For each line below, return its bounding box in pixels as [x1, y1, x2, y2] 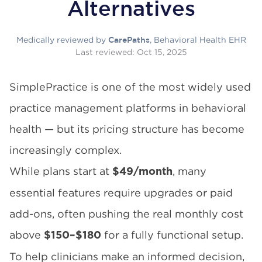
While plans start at [9, 166, 112, 177]
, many [173, 166, 206, 177]
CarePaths [108, 37, 150, 44]
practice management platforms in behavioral [9, 102, 246, 113]
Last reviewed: [75, 47, 137, 56]
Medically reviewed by [16, 35, 108, 44]
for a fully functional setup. [101, 229, 243, 240]
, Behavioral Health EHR [149, 35, 246, 44]
